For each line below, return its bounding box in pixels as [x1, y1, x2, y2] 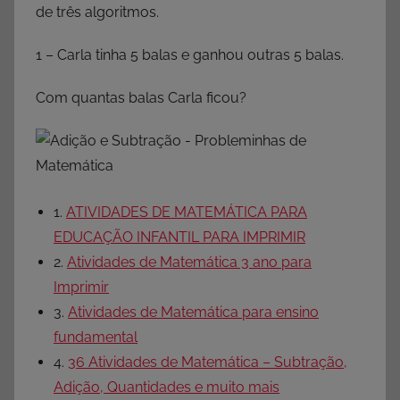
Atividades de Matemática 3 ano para [67, 254, 312, 271]
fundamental [54, 329, 137, 346]
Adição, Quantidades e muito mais [54, 379, 279, 396]
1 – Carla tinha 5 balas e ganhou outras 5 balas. [36, 46, 344, 64]
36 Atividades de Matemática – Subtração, [68, 354, 347, 371]
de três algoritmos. [36, 4, 159, 21]
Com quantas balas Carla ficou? [36, 89, 246, 107]
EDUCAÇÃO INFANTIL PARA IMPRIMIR [54, 229, 305, 246]
